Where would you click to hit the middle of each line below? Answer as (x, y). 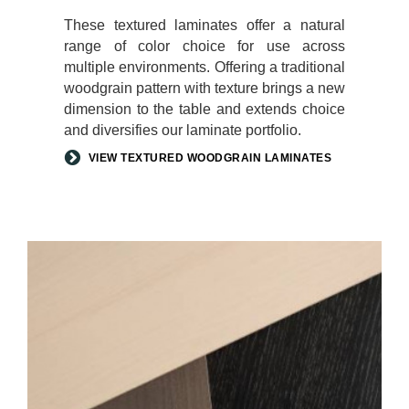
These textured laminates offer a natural (204, 25)
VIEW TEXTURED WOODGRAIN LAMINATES (210, 157)
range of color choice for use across (204, 46)
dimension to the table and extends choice (204, 109)
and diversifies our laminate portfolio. (183, 130)
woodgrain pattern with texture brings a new (204, 88)
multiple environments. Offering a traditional (204, 67)
